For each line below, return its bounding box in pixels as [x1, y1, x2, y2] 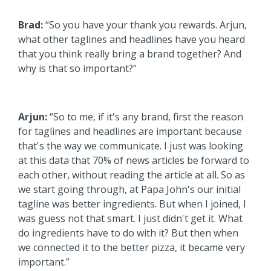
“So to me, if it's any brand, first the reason [47, 109, 243, 123]
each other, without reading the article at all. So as [18, 168, 245, 181]
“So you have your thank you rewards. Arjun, [43, 18, 247, 31]
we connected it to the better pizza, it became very [18, 240, 245, 254]
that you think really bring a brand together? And [18, 47, 241, 60]
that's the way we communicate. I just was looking [18, 139, 243, 152]
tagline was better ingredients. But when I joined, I [18, 197, 246, 211]
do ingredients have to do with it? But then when [18, 226, 238, 240]
